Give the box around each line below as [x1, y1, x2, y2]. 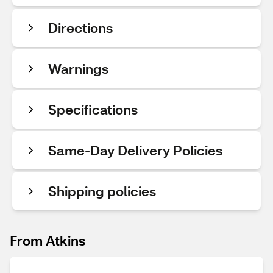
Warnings [48, 60, 108, 77]
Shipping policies [48, 182, 156, 200]
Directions [48, 19, 113, 37]
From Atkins [10, 232, 85, 249]
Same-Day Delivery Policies [48, 141, 222, 159]
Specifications [48, 101, 138, 118]
